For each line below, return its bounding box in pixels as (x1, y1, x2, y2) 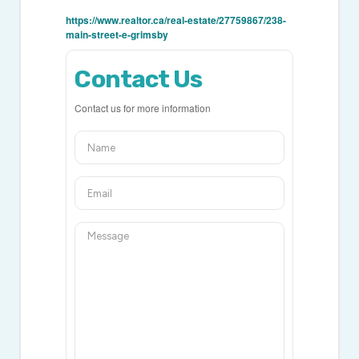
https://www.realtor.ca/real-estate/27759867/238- (66, 13, 287, 28)
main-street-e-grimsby (66, 27, 169, 42)
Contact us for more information (75, 101, 212, 115)
